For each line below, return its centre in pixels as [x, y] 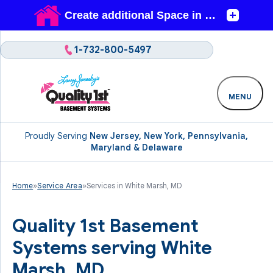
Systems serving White [112, 248]
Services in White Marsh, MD [134, 186]
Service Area [60, 186]
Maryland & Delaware [136, 147]
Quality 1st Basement [105, 226]
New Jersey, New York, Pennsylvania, [169, 136]
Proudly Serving [57, 136]
